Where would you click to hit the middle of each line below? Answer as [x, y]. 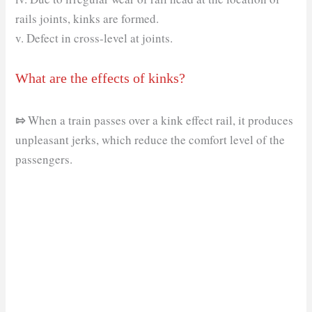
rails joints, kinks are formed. [87, 18]
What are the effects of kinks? [101, 78]
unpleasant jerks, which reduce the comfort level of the [150, 139]
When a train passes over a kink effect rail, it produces [159, 120]
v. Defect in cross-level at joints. [94, 38]
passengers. [44, 159]
